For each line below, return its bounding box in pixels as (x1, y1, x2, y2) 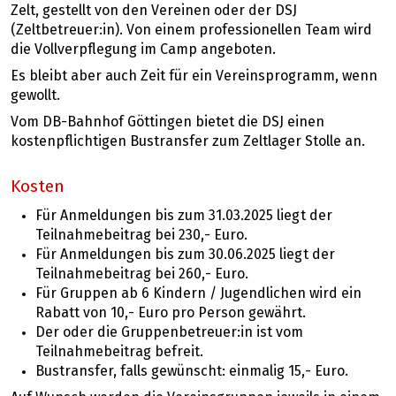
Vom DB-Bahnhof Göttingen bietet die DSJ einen (11, 115, 324, 130)
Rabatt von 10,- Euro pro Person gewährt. (35, 305, 306, 320)
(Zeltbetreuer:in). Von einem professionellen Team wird (11, 23, 372, 38)
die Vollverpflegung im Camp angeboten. (11, 42, 276, 57)
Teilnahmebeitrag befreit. (35, 344, 203, 359)
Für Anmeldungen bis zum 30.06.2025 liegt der (35, 247, 335, 262)
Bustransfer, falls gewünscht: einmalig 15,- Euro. (35, 363, 348, 378)
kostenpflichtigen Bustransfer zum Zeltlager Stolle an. (11, 134, 365, 149)
